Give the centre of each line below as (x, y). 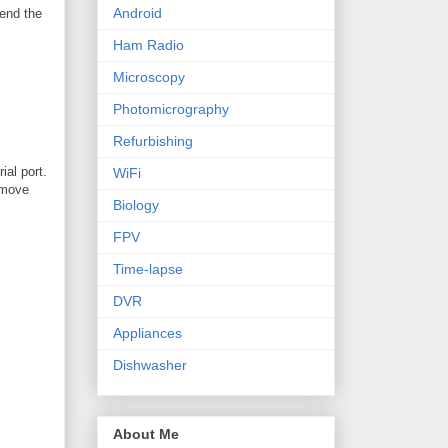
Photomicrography (171, 109)
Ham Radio (148, 45)
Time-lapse (148, 269)
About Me (146, 433)
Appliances (147, 333)
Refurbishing (153, 141)
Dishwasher (150, 365)
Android (137, 13)
